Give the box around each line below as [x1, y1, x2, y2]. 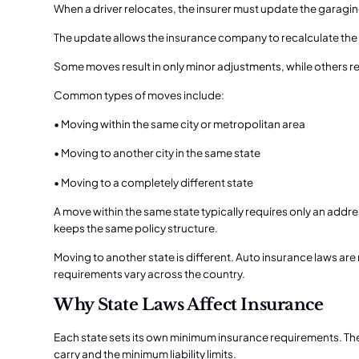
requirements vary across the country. [54, 266, 246, 280]
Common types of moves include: [54, 88, 225, 103]
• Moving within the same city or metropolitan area [54, 117, 306, 131]
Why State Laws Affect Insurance [54, 293, 324, 314]
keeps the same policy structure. [54, 220, 219, 235]
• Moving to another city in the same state [54, 146, 261, 160]
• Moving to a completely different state [54, 175, 254, 189]
